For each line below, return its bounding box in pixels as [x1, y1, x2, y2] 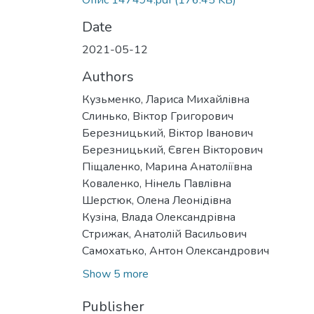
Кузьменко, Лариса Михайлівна [82, 92, 250, 107]
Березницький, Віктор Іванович [82, 125, 253, 141]
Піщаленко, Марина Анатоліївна [82, 159, 252, 175]
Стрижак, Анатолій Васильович [82, 226, 247, 242]
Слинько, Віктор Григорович [82, 109, 233, 124]
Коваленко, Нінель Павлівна [82, 176, 231, 191]
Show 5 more [83, 266, 149, 282]
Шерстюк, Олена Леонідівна [82, 193, 231, 208]
